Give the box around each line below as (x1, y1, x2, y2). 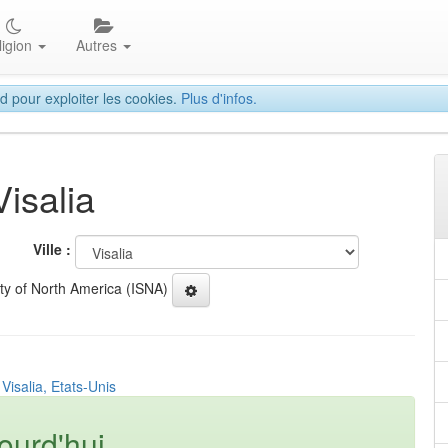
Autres (76, 35, 122, 55)
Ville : (33, 239, 71, 260)
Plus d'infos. (181, 88, 257, 108)
